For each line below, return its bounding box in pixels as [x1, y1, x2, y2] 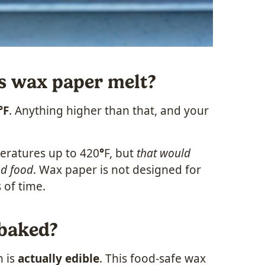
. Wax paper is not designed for [33, 161, 201, 177]
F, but [104, 145, 137, 161]
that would [137, 145, 190, 161]
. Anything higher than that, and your [9, 102, 209, 118]
